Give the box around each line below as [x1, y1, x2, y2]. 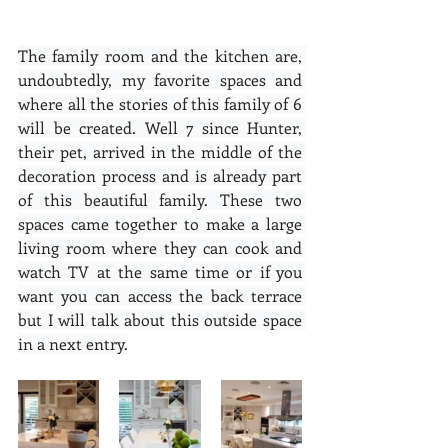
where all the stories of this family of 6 [18, 92, 302, 114]
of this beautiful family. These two [18, 188, 302, 210]
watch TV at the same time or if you [18, 260, 302, 282]
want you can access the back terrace [18, 284, 302, 306]
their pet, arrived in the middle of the [18, 140, 302, 162]
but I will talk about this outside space [18, 308, 302, 330]
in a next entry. [18, 332, 128, 354]
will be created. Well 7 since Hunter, [18, 116, 302, 138]
